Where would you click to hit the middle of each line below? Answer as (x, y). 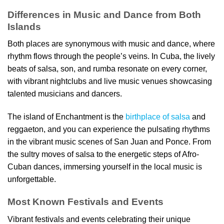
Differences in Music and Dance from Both (104, 14)
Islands (24, 26)
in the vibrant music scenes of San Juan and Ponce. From (109, 142)
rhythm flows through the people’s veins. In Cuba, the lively (111, 56)
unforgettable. (32, 179)
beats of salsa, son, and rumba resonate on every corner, (107, 69)
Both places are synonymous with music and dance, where (111, 44)
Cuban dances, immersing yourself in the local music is (105, 167)
